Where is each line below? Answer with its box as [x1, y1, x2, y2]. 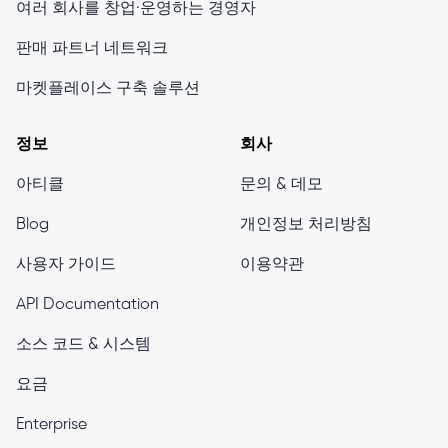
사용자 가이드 [16, 255, 116, 273]
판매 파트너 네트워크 [16, 39, 168, 57]
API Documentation [16, 295, 159, 313]
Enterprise [16, 415, 87, 433]
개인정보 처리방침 [240, 215, 372, 233]
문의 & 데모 [240, 175, 323, 193]
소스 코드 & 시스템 [16, 335, 151, 353]
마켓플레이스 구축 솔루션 [16, 79, 200, 97]
